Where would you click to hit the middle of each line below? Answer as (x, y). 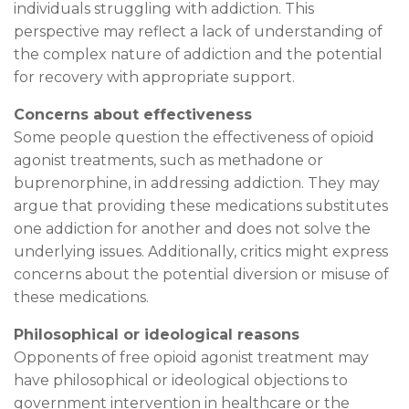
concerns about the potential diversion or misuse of (201, 274)
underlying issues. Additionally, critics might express (201, 251)
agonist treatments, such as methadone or (168, 160)
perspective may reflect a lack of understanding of (198, 31)
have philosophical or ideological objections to (181, 380)
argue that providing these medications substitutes (201, 205)
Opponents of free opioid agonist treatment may (191, 357)
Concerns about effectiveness (133, 114)
